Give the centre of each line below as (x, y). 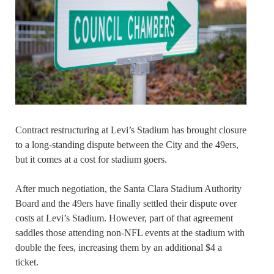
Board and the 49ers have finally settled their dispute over (126, 203)
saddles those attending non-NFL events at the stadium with (130, 232)
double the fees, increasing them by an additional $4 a (119, 247)
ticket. (27, 262)
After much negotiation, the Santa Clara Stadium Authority (128, 188)
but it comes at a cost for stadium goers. (91, 159)
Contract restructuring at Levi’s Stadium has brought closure (131, 130)
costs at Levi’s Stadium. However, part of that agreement (124, 218)
